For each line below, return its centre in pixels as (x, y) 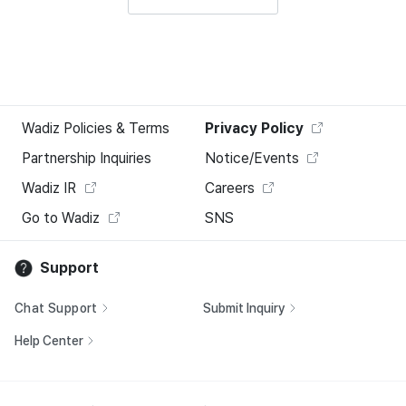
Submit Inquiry (244, 308)
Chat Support (56, 308)
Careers (229, 188)
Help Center (49, 340)
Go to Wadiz (61, 217)
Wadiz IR (49, 188)
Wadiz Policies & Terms (96, 128)
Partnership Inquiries (87, 158)
